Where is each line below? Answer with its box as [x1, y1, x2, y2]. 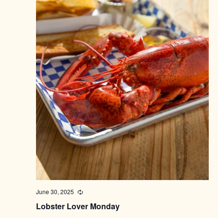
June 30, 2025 [36, 187, 74, 196]
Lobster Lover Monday [36, 200, 120, 212]
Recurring [82, 188, 109, 197]
